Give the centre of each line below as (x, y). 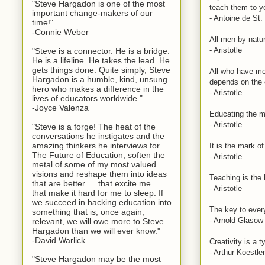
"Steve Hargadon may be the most (96, 259)
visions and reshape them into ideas (99, 174)
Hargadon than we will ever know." (96, 230)
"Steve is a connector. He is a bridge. (101, 51)
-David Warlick (59, 240)
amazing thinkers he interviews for (96, 145)
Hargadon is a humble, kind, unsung (100, 79)
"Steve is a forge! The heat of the (94, 126)
